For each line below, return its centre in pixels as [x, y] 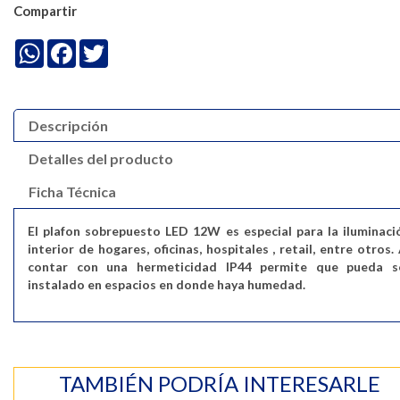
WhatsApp [74, 46]
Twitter [129, 46]
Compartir [45, 11]
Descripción [68, 126]
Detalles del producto [101, 159]
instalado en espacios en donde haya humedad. [167, 285]
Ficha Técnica [72, 192]
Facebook [103, 46]
